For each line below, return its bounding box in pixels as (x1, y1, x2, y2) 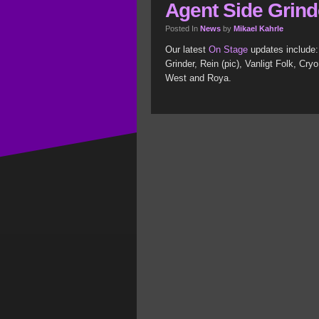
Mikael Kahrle (234, 24, 283, 33)
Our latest (165, 44, 209, 55)
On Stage (209, 44, 248, 55)
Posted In (165, 24, 200, 33)
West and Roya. (165, 73, 231, 83)
